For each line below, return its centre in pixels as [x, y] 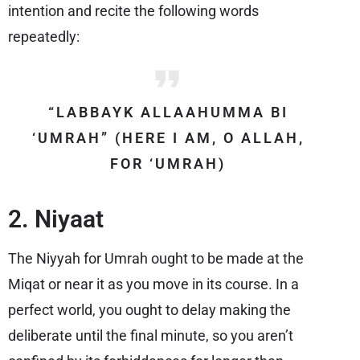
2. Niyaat [56, 219]
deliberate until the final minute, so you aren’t [151, 335]
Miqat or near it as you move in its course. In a [153, 284]
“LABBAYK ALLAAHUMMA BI [168, 112]
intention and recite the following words [133, 11]
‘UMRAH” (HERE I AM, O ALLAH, [168, 138]
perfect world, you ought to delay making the [149, 310]
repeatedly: [44, 37]
